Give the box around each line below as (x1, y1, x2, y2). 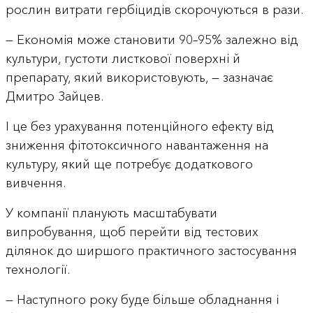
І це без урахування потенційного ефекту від (5, 118, 274, 134)
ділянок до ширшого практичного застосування (5, 242, 297, 259)
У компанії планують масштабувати (5, 205, 217, 221)
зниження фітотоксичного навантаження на (5, 137, 268, 153)
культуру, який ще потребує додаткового (5, 156, 253, 172)
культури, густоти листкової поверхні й (5, 50, 240, 66)
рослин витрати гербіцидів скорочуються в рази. (5, 1, 303, 17)
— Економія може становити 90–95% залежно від (5, 31, 298, 48)
